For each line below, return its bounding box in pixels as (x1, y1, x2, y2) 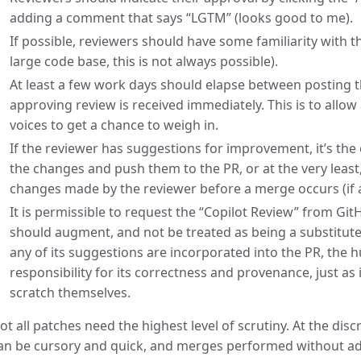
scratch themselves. (10, 284, 131, 301)
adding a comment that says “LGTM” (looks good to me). (10, 9, 353, 27)
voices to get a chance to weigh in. (10, 116, 218, 134)
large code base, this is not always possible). (10, 52, 278, 70)
